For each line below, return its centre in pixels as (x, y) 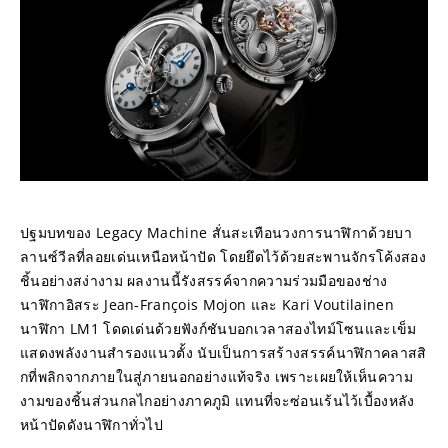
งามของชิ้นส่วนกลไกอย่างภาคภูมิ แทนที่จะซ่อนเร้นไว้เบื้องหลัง (217, 400)
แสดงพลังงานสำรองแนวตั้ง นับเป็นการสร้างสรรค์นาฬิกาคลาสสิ (223, 352)
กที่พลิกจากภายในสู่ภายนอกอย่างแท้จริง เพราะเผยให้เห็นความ (217, 376)
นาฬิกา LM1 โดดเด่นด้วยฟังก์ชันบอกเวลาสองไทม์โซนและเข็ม (218, 328)
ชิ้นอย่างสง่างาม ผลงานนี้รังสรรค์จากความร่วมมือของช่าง (204, 280)
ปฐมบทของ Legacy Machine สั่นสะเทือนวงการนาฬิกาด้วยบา (216, 232)
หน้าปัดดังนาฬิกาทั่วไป (92, 424)
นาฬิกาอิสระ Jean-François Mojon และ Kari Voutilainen (207, 304)
